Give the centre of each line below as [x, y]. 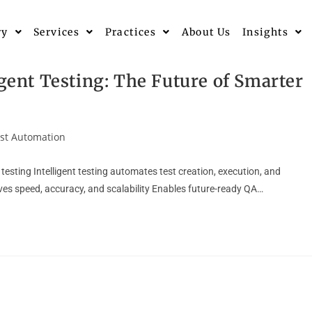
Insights [265, 32]
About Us [206, 32]
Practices [131, 32]
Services [56, 32]
